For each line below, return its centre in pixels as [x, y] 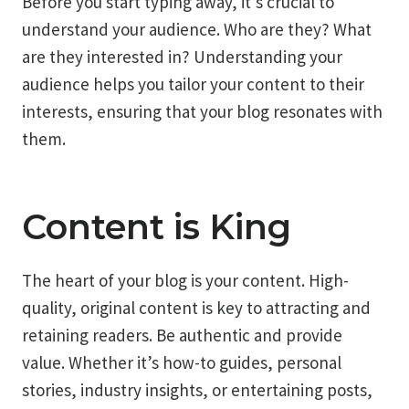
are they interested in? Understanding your [182, 56]
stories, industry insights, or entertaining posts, [197, 389]
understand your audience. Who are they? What [197, 29]
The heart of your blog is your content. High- [185, 280]
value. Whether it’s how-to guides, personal [182, 362]
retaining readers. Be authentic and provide [182, 335]
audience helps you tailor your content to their [193, 84]
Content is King [157, 226]
